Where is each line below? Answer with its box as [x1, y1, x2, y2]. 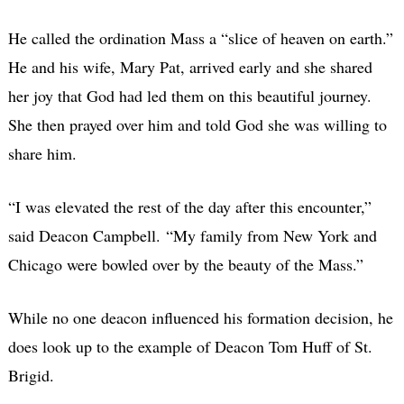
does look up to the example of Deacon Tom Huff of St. [7, 335, 372, 357]
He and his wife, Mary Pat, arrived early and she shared [7, 55, 372, 78]
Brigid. [7, 363, 54, 386]
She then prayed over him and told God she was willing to [7, 113, 387, 135]
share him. [7, 142, 77, 164]
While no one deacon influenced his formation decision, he [7, 306, 393, 328]
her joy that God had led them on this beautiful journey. [7, 84, 372, 106]
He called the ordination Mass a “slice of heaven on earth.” [7, 26, 393, 49]
